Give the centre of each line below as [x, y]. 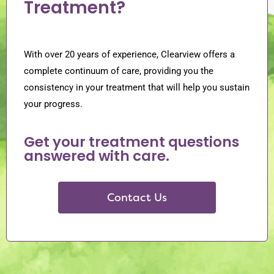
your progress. [53, 104]
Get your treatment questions [131, 142]
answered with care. [97, 156]
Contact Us [137, 198]
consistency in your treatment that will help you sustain [137, 87]
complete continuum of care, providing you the [119, 71]
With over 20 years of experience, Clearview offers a [129, 54]
